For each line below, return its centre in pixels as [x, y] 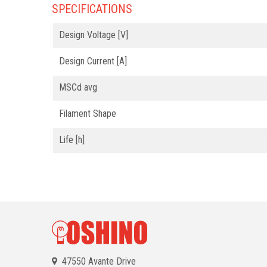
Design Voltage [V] [94, 35]
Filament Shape [88, 113]
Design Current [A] [93, 61]
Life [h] [72, 139]
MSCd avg [78, 87]
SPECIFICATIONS [92, 9]
